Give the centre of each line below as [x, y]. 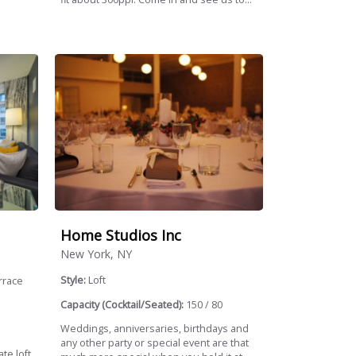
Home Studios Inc [121, 235]
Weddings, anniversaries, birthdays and [155, 329]
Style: [75, 281]
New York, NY [97, 254]
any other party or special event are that [155, 343]
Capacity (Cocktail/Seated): [122, 304]
